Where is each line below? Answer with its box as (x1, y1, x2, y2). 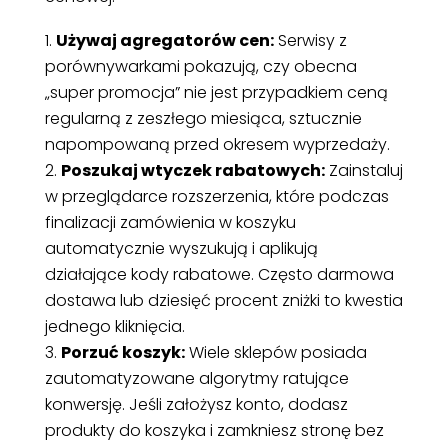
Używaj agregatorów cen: (55, 28, 274, 52)
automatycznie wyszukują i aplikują (44, 236, 318, 260)
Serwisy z (273, 28, 347, 52)
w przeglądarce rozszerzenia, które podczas (44, 184, 389, 208)
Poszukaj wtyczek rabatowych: (60, 158, 325, 182)
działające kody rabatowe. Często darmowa (44, 262, 394, 286)
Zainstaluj (324, 158, 403, 182)
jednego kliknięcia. (44, 314, 185, 338)
